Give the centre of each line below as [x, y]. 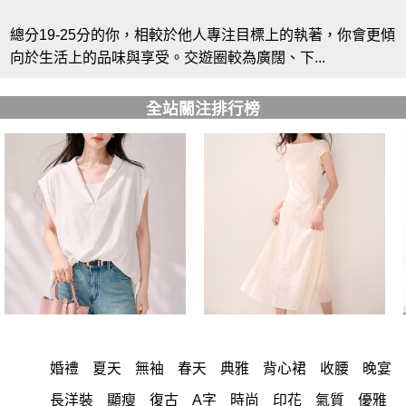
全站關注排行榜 [203, 109]
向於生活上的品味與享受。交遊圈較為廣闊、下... [168, 58]
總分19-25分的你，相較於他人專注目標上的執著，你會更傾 [203, 35]
